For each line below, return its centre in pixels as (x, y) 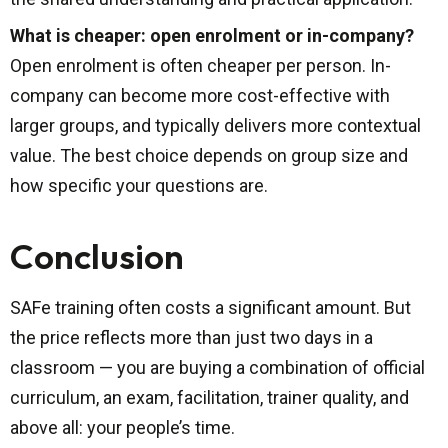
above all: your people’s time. (122, 428)
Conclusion (97, 256)
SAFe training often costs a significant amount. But (210, 308)
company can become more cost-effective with (200, 96)
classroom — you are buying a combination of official (217, 368)
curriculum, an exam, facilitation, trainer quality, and (209, 398)
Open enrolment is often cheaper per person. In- (200, 66)
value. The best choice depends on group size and (209, 156)
